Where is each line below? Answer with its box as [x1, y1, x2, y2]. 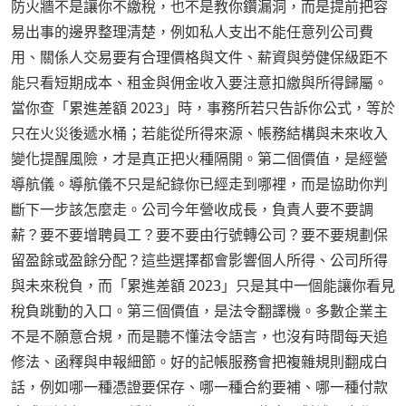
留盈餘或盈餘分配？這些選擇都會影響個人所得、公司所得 [11, 250, 388, 271]
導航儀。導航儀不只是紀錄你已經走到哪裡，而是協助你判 [11, 174, 388, 195]
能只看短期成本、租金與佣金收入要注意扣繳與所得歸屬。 [11, 72, 388, 93]
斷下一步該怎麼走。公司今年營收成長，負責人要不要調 [11, 199, 373, 220]
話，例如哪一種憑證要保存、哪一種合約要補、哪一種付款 [11, 377, 388, 398]
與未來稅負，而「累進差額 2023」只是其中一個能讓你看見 [11, 275, 395, 296]
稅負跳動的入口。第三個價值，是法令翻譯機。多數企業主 [11, 301, 388, 322]
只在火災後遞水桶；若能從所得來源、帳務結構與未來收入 [11, 123, 388, 144]
